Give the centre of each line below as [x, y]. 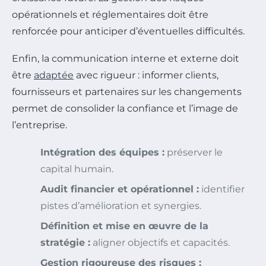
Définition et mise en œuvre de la [124, 226]
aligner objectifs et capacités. [160, 242]
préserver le [194, 152]
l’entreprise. [39, 125]
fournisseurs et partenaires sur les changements [127, 91]
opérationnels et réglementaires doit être [110, 14]
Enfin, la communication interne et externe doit [126, 58]
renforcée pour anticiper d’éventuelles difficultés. [128, 31]
